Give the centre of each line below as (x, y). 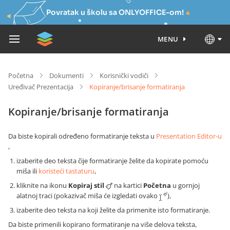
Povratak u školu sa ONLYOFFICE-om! (115, 12)
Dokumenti (66, 75)
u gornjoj (185, 185)
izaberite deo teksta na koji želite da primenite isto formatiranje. (113, 210)
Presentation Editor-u (189, 136)
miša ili (27, 171)
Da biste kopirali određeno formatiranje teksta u (82, 136)
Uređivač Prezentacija (41, 87)
